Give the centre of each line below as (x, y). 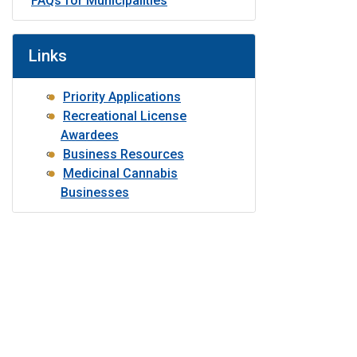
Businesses (95, 192)
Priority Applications (122, 97)
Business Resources (124, 154)
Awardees (90, 135)
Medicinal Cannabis (120, 173)
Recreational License (125, 116)
